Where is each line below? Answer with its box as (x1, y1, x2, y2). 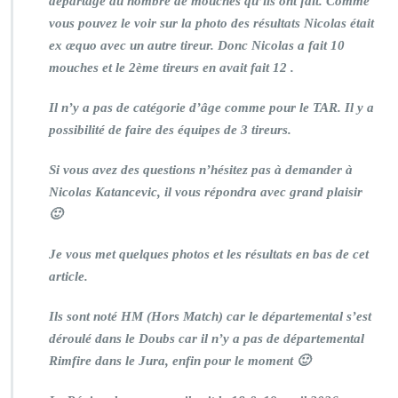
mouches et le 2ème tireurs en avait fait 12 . (49, 60, 294, 75)
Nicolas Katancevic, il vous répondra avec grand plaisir (49, 185, 362, 199)
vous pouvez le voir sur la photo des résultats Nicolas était (49, 16, 374, 30)
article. (49, 269, 92, 283)
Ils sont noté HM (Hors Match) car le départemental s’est (49, 309, 371, 323)
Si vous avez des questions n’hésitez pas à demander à (49, 163, 353, 177)
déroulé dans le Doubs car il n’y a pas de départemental (49, 331, 364, 346)
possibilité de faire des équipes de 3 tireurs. (49, 123, 291, 137)
